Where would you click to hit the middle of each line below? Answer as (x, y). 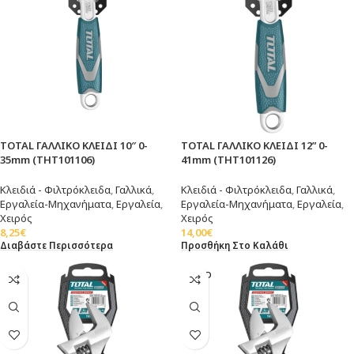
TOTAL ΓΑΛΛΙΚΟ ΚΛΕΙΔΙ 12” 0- (254, 145)
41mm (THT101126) (228, 159)
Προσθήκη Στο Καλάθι (235, 245)
